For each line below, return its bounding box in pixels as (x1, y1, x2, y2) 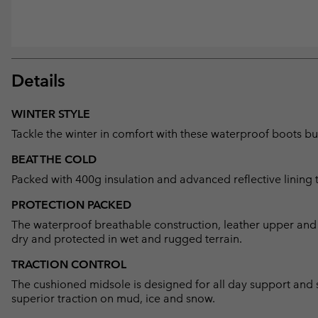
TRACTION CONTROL (11, 257, 126, 271)
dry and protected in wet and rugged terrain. (11, 231, 242, 246)
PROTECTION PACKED (11, 197, 131, 212)
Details (11, 70, 65, 91)
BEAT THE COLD (11, 152, 97, 166)
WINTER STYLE (11, 106, 90, 121)
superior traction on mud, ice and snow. (11, 291, 215, 305)
